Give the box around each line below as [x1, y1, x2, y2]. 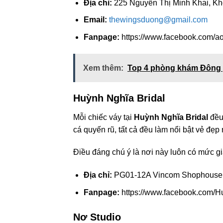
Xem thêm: [83, 63, 123, 72]
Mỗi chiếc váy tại [73, 112, 134, 121]
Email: [83, 15, 107, 24]
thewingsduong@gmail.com [109, 15, 208, 24]
